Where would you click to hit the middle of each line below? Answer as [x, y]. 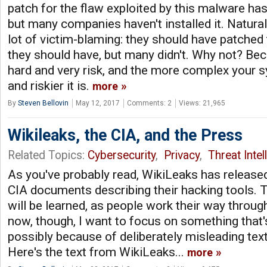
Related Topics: [48, 155]
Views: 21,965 [202, 103]
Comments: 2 [149, 103]
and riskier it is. [50, 86]
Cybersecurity [122, 155]
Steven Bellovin [43, 103]
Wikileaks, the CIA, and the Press [125, 135]
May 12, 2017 [98, 103]
